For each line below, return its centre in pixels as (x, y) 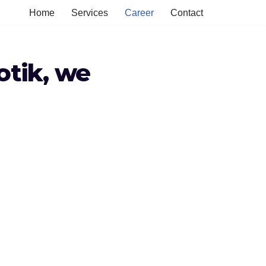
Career (139, 13)
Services (90, 13)
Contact (187, 13)
